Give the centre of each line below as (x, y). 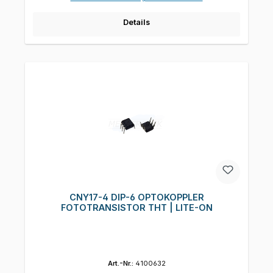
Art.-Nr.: (121, 264)
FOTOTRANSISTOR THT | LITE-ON (136, 208)
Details (136, 22)
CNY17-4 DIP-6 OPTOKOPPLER (136, 197)
